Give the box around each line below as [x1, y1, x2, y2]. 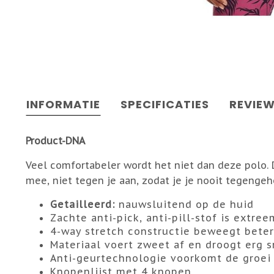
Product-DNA [26, 135, 85, 147]
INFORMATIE [26, 97, 100, 112]
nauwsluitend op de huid [115, 198, 254, 210]
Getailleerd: [50, 198, 115, 210]
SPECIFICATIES [120, 97, 209, 112]
